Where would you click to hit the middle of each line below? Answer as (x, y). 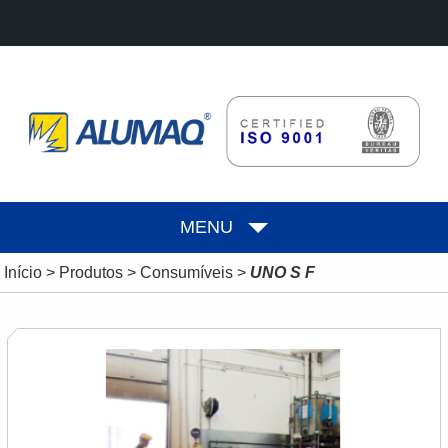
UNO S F (282, 272)
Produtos (90, 272)
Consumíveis (186, 272)
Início (22, 272)
